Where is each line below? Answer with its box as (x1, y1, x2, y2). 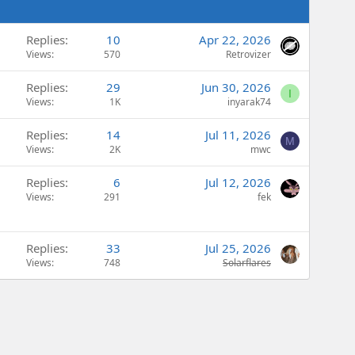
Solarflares (223, 256, 271, 270)
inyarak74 (227, 95, 271, 109)
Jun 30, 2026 (201, 79, 271, 96)
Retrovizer (226, 48, 271, 62)
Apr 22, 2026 (199, 32, 271, 48)
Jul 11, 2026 (205, 127, 271, 143)
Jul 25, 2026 (205, 240, 271, 257)
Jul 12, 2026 (205, 174, 271, 191)
